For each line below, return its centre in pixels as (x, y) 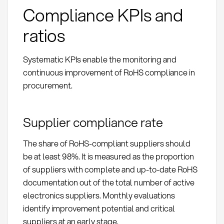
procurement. (47, 85)
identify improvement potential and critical (99, 208)
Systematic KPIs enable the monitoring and (99, 59)
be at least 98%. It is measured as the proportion (108, 156)
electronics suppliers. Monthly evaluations (99, 195)
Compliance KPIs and (103, 15)
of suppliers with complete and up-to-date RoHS (110, 169)
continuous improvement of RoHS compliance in (109, 72)
